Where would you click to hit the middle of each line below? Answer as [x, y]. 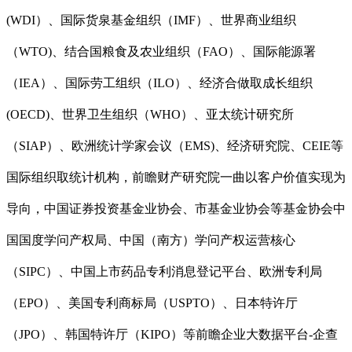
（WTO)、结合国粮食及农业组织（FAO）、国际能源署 [161, 52]
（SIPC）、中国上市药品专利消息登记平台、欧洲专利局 [164, 272]
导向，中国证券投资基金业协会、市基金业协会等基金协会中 [176, 209]
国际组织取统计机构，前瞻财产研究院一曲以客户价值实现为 [176, 178]
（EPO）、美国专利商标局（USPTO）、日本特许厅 [152, 303]
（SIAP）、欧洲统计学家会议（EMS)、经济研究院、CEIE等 [175, 146]
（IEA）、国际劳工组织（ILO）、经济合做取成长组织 [159, 83]
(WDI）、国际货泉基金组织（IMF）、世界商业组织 [151, 20]
